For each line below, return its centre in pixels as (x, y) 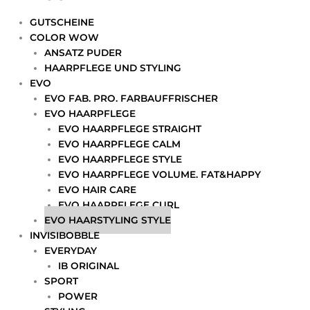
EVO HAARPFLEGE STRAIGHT (130, 129)
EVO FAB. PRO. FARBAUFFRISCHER (131, 99)
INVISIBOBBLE (65, 236)
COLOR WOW (65, 38)
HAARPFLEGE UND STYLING (112, 68)
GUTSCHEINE (62, 22)
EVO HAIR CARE (98, 190)
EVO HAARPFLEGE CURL (119, 205)
